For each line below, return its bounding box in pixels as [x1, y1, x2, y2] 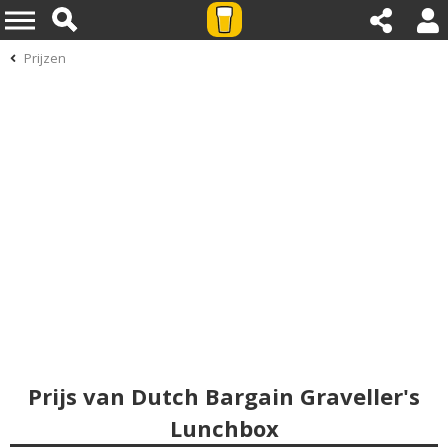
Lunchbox [169, 413, 279, 443]
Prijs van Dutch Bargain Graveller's [28, 381, 420, 411]
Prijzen [24, 49, 66, 67]
